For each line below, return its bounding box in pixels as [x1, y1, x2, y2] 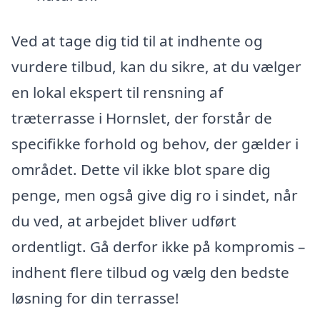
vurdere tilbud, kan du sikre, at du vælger [11, 56, 301, 77]
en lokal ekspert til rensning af [11, 82, 223, 103]
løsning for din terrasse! [11, 288, 179, 309]
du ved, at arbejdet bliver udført [11, 211, 236, 231]
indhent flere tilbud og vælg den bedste [11, 262, 289, 283]
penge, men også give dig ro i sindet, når [11, 185, 298, 206]
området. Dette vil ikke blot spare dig [11, 159, 271, 180]
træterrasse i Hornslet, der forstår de [11, 108, 272, 129]
